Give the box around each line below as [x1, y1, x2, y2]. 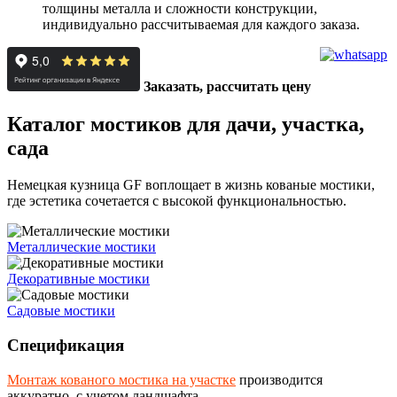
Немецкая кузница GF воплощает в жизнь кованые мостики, [7, 177, 375, 193]
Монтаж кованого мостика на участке [7, 371, 236, 387]
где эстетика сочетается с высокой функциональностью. [7, 193, 346, 209]
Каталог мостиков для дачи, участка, [7, 112, 364, 136]
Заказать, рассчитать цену [144, 78, 311, 94]
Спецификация [7, 336, 124, 355]
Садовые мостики [7, 303, 115, 319]
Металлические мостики [7, 239, 156, 255]
